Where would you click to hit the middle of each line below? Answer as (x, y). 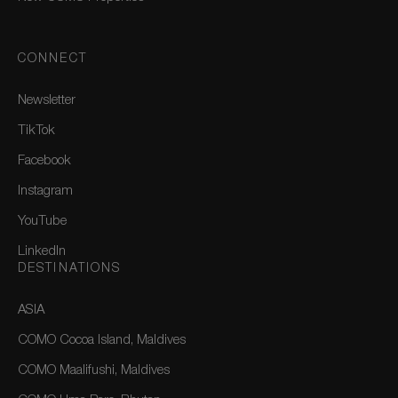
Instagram (45, 191)
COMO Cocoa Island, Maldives (102, 341)
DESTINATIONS (70, 269)
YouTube (42, 222)
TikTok (36, 131)
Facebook (44, 161)
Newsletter (47, 101)
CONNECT (52, 60)
